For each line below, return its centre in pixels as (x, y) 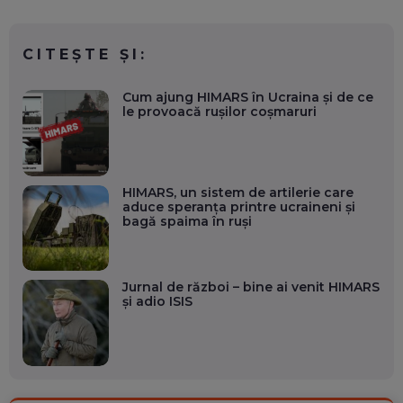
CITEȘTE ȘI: (85, 55)
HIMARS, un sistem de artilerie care (237, 192)
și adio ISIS (157, 302)
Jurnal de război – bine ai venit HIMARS (251, 287)
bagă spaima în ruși (187, 221)
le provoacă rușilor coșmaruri (219, 112)
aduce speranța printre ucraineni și (238, 206)
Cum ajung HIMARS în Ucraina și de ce (247, 98)
